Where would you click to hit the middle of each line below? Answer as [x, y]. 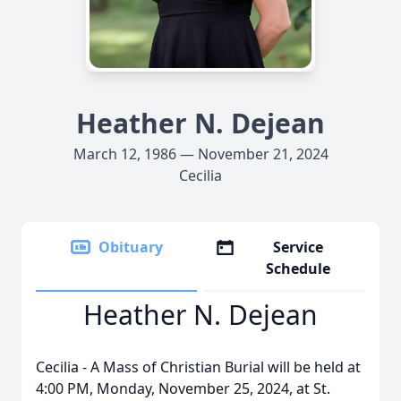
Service [299, 247]
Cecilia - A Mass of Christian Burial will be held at [198, 367]
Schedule [299, 269]
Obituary [131, 247]
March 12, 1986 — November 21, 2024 [200, 154]
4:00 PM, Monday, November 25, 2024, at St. [183, 388]
